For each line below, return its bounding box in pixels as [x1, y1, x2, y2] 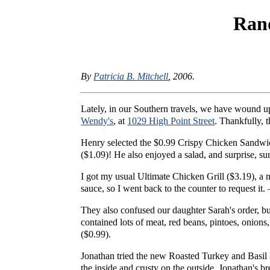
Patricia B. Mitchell [93, 71, 169, 81]
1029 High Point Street [127, 115, 215, 126]
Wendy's [81, 115, 114, 126]
